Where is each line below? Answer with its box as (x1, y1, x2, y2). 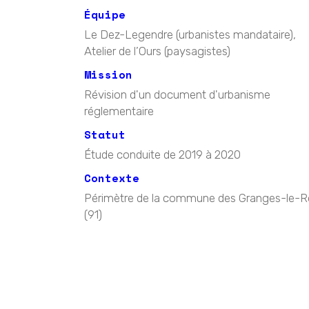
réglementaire (84, 104, 154, 118)
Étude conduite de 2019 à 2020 (84, 148, 241, 161)
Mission (84, 66, 132, 83)
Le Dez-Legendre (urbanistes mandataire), (84, 28, 296, 41)
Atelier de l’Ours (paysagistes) (84, 44, 230, 58)
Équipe (84, 6, 126, 23)
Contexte (84, 170, 139, 186)
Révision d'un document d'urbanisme (84, 88, 270, 101)
